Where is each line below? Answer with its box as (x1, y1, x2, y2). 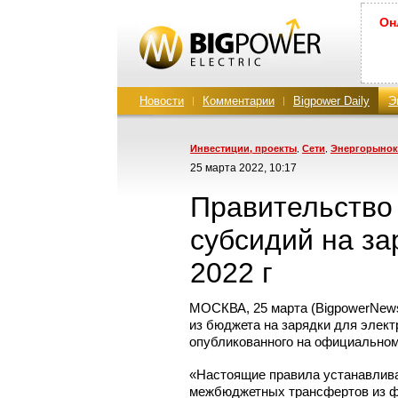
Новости (139, 94, 184, 107)
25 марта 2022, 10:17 (190, 162, 297, 174)
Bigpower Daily (293, 94, 370, 107)
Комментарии (203, 94, 275, 107)
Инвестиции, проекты (190, 143, 297, 154)
